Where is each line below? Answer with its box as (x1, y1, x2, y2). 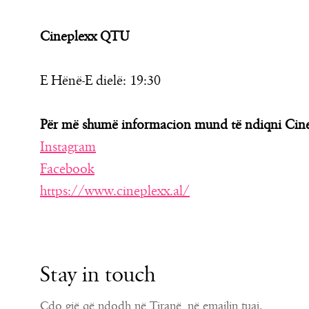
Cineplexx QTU (40, 28, 130, 46)
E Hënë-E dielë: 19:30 (40, 72, 161, 90)
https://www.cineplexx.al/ (40, 182, 190, 200)
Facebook (40, 160, 94, 178)
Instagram (40, 138, 96, 156)
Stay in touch (40, 261, 156, 289)
